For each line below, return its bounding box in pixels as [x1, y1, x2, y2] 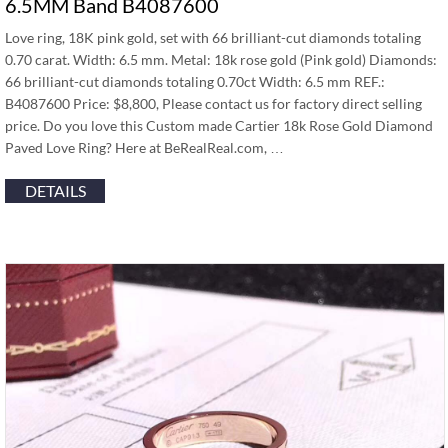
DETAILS [24, 181, 86, 200]
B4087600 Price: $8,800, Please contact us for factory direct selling [5, 95, 422, 112]
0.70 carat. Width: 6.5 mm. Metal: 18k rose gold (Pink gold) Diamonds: [5, 51, 437, 68]
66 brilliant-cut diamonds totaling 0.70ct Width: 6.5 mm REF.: [5, 73, 385, 90]
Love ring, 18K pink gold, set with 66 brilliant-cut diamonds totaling [5, 29, 421, 46]
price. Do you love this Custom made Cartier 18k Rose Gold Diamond [5, 117, 433, 134]
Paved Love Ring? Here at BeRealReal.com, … [5, 139, 284, 156]
